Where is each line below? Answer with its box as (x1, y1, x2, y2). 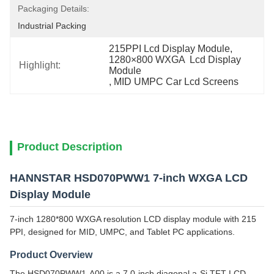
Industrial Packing (18, 21, 86, 31)
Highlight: (19, 60, 61, 70)
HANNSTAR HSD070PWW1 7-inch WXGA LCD (10, 172, 248, 184)
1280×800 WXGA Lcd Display (109, 54, 242, 65)
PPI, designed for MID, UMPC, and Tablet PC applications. (10, 227, 235, 237)
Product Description (17, 141, 122, 153)
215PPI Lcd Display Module (109, 43, 231, 54)
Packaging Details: (18, 4, 89, 13)
